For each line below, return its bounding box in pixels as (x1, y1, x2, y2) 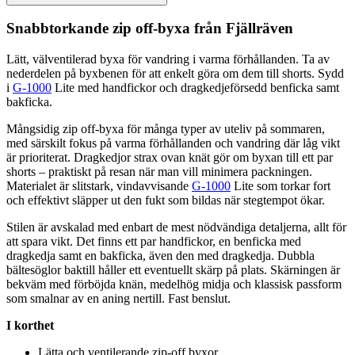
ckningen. (263, 165, 312, 179)
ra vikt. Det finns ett (38, 235, 140, 249)
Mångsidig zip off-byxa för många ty (6, 122, 190, 136)
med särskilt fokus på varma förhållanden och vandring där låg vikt (6, 136, 340, 151)
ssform (308, 277, 342, 292)
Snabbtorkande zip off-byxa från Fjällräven (6, 20, 293, 37)
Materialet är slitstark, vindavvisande (6, 179, 192, 193)
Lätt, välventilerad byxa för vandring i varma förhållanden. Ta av (6, 52, 330, 67)
